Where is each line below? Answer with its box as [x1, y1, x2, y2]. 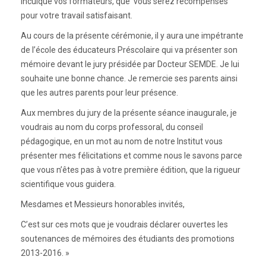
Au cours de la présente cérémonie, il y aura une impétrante [21, 31, 243, 41]
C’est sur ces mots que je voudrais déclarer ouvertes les [21, 220, 228, 230]
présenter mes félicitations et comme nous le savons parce [21, 151, 242, 161]
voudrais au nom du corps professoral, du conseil [21, 122, 203, 132]
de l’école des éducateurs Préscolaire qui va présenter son [21, 45, 237, 55]
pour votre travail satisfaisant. [21, 11, 132, 21]
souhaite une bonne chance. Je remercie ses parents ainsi [21, 74, 237, 84]
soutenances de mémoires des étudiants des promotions [21, 234, 235, 244]
